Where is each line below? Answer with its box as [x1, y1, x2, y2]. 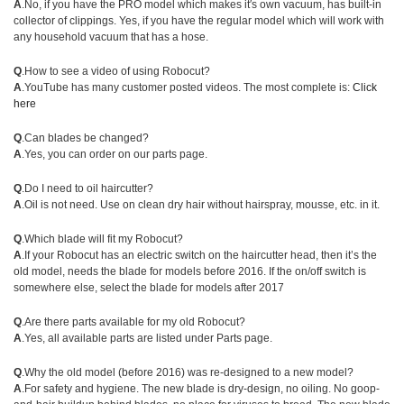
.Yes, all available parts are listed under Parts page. [22, 332, 272, 344]
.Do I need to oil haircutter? [22, 182, 153, 195]
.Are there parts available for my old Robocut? [22, 316, 245, 328]
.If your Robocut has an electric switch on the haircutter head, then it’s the [22, 249, 377, 262]
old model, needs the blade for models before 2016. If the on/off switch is [14, 265, 366, 278]
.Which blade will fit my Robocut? [22, 233, 183, 245]
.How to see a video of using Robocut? [22, 65, 210, 78]
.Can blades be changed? [22, 132, 149, 144]
